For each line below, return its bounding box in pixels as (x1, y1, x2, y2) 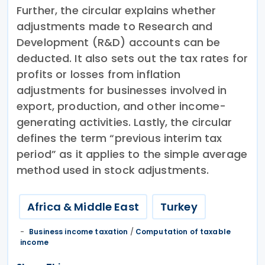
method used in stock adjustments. (17, 162, 209, 177)
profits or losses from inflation (17, 66, 181, 82)
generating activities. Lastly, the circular (17, 114, 232, 130)
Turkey (160, 199, 198, 214)
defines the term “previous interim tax (17, 130, 222, 146)
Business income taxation (29, 226, 128, 237)
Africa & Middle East (27, 199, 139, 214)
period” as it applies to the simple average (17, 146, 248, 161)
